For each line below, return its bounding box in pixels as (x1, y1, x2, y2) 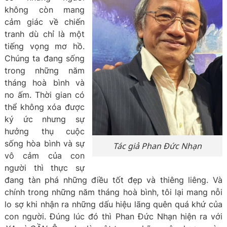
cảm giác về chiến (5, 17, 85, 27)
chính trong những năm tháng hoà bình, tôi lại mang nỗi (5, 187, 222, 197)
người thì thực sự (5, 163, 85, 173)
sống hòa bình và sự (5, 138, 85, 148)
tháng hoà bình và (5, 78, 85, 88)
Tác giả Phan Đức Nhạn (112, 140, 202, 152)
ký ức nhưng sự (5, 114, 85, 124)
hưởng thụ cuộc (5, 126, 85, 136)
